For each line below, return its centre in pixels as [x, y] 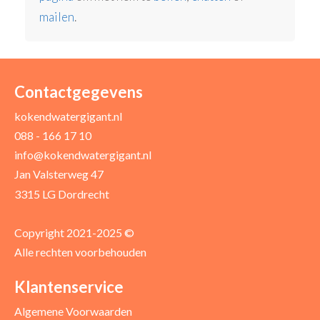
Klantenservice [69, 287]
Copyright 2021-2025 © [75, 232]
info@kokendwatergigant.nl [83, 155]
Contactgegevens [79, 92]
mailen [57, 16]
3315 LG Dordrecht [62, 194]
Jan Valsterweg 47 [59, 174]
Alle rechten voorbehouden [81, 252]
